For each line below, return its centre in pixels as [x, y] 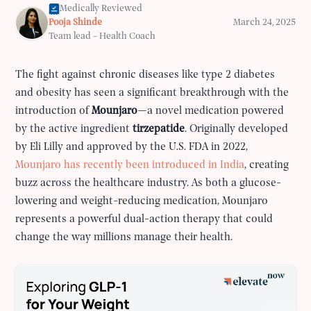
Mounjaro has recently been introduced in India [130, 165]
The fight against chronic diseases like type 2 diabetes [145, 75]
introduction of [54, 111]
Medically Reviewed [101, 8]
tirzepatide [159, 129]
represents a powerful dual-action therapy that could [144, 219]
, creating [267, 165]
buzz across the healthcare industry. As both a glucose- [149, 183]
